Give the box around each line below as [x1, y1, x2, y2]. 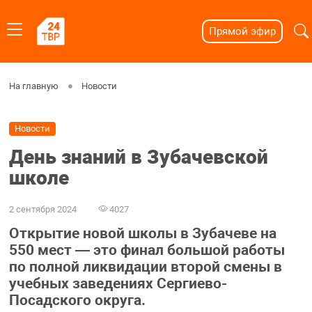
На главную [8, 81, 58, 91]
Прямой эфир [208, 25, 276, 38]
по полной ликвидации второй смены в [8, 258, 282, 276]
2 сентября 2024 [8, 203, 77, 214]
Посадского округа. [8, 292, 146, 309]
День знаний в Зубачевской [8, 146, 268, 169]
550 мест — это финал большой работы [8, 242, 285, 259]
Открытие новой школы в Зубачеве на [8, 225, 276, 242]
